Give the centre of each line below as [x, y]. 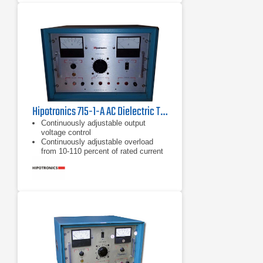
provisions [58, 170]
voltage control [66, 132]
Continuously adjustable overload [97, 142]
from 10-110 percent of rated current [102, 151]
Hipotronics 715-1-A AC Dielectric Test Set [164, 112]
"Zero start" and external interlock [98, 161]
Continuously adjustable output [93, 123]
